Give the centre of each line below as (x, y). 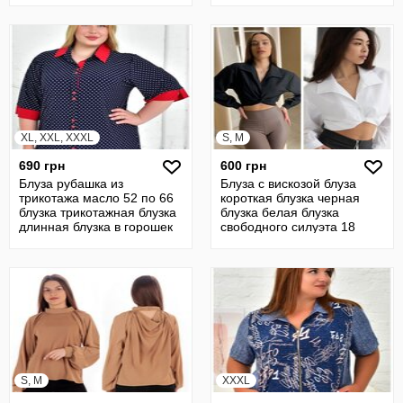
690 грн (42, 166)
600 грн (243, 166)
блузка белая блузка (280, 212)
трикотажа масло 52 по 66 (96, 198)
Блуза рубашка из (71, 184)
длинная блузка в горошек (96, 227)
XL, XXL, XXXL (57, 138)
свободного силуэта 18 (288, 227)
